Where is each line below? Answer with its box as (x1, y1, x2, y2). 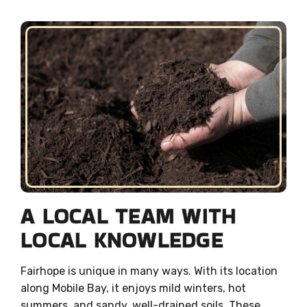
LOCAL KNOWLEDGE (21, 223, 223, 255)
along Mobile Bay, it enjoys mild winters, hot (21, 281, 246, 295)
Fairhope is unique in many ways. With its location (21, 264, 278, 278)
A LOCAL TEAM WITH (21, 199, 237, 231)
